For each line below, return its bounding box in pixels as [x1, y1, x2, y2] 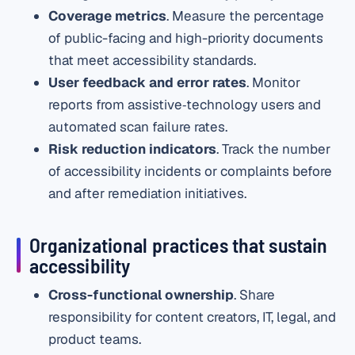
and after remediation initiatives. [48, 184, 247, 202]
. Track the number [216, 139, 331, 158]
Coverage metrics [48, 6, 167, 25]
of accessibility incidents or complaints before [48, 162, 333, 180]
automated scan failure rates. [48, 117, 228, 136]
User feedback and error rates [48, 73, 247, 91]
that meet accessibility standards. [48, 51, 257, 69]
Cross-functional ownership [48, 286, 235, 304]
